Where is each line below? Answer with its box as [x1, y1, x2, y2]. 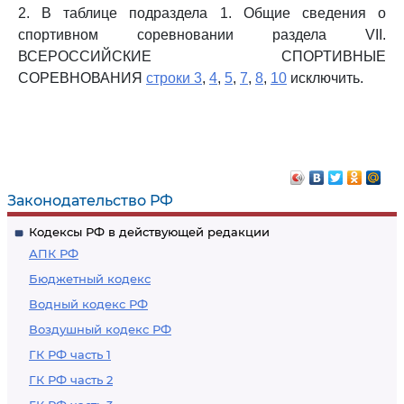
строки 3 [146, 70, 202, 86]
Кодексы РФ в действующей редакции [29, 225, 270, 239]
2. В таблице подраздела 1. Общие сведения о [18, 5, 386, 21]
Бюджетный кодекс [29, 271, 151, 286]
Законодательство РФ [7, 192, 173, 209]
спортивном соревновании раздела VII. [18, 27, 386, 42]
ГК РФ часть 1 [29, 347, 111, 362]
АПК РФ [29, 246, 78, 261]
